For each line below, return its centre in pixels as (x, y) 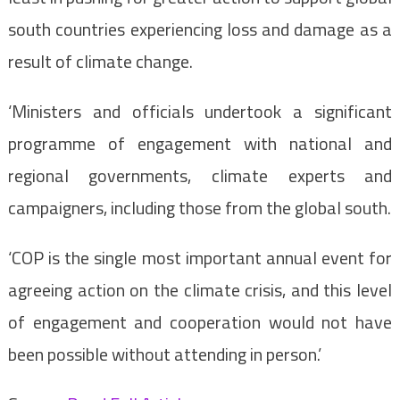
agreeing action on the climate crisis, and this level (200, 290)
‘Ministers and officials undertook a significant (200, 112)
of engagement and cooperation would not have (200, 322)
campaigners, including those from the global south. (199, 208)
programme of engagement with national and (200, 144)
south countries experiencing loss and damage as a (200, 29)
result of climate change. (100, 62)
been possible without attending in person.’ (164, 354)
